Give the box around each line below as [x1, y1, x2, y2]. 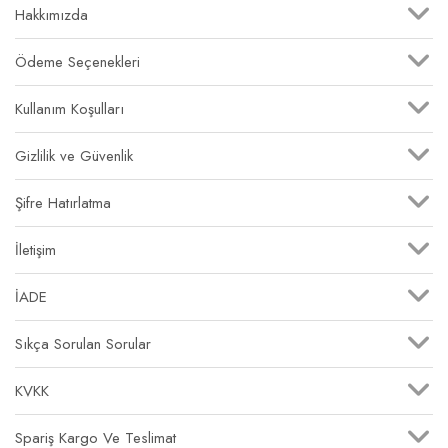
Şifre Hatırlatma [15, 191, 111, 214]
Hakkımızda [15, 3, 88, 26]
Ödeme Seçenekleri [15, 50, 140, 73]
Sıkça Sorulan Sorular [15, 332, 151, 355]
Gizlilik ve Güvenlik [15, 144, 133, 167]
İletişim [15, 238, 56, 261]
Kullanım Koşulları [15, 97, 124, 120]
